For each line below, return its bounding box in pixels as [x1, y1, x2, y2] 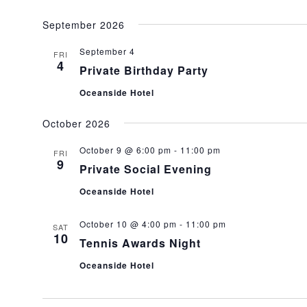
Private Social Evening [79, 161, 212, 177]
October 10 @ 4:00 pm [79, 218, 177, 230]
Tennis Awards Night [79, 235, 201, 251]
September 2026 [42, 18, 125, 32]
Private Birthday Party [79, 62, 208, 78]
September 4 [79, 45, 135, 57]
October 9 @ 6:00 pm [79, 144, 171, 156]
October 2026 [42, 116, 110, 130]
